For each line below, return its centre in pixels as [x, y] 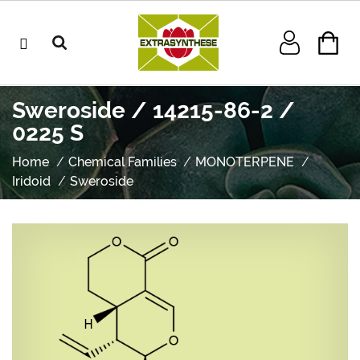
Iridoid [31, 181]
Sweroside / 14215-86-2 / [153, 110]
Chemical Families [122, 162]
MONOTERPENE [245, 162]
